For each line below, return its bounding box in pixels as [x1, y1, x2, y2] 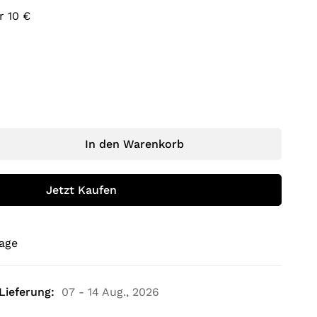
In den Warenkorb [84, 137, 184, 151]
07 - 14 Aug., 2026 [62, 284, 159, 299]
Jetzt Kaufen [45, 183, 117, 197]
